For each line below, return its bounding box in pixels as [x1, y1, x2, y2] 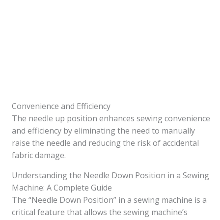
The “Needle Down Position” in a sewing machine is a [12, 194, 207, 205]
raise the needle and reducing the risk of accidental [12, 137, 199, 148]
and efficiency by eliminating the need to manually [12, 125, 195, 136]
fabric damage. [12, 150, 66, 161]
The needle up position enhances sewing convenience [12, 113, 210, 124]
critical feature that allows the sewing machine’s [12, 207, 188, 218]
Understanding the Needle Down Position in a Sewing [12, 170, 209, 181]
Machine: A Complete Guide [12, 182, 112, 193]
